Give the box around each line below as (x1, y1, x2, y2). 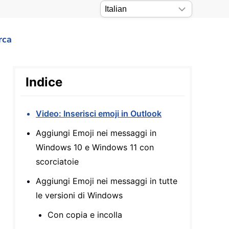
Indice (26, 75, 63, 89)
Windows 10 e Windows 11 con (36, 142, 154, 152)
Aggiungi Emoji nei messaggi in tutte (36, 176, 178, 186)
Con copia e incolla (48, 210, 123, 220)
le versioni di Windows (36, 190, 123, 200)
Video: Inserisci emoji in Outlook (36, 108, 162, 119)
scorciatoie (36, 156, 79, 167)
